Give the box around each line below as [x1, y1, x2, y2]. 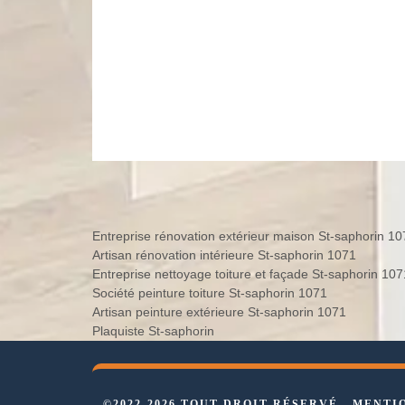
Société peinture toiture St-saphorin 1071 [298, 285, 327, 300]
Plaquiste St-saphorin [92, 323, 214, 338]
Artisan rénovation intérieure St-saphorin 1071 [327, 247, 356, 262]
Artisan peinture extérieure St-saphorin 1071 [317, 304, 346, 319]
